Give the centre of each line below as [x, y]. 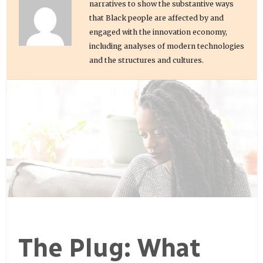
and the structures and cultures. [146, 60]
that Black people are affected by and [156, 18]
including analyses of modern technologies [166, 46]
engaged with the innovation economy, [158, 32]
